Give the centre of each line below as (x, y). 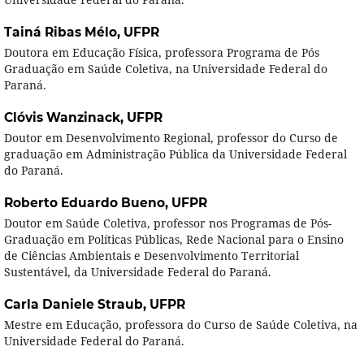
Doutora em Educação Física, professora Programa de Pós (161, 52)
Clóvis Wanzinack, (65, 117)
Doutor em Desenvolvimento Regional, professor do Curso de (171, 137)
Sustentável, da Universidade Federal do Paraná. (137, 271)
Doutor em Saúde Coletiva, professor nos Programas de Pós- (167, 223)
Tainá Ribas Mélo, (63, 32)
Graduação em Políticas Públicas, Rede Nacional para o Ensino (173, 239)
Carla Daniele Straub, (76, 304)
